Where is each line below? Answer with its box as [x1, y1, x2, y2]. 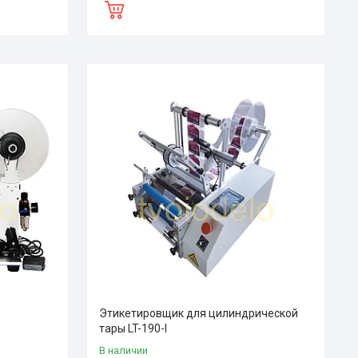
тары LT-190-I [98, 321, 167, 335]
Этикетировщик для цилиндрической [98, 306, 298, 320]
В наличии [98, 344, 148, 356]
